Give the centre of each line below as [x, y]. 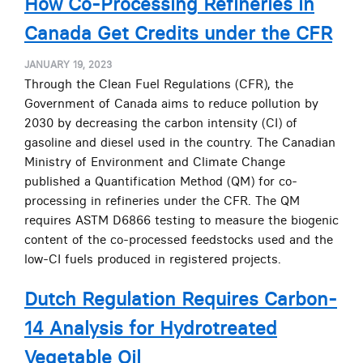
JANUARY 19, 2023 [68, 64]
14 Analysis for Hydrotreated [151, 328]
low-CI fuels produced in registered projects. [153, 258]
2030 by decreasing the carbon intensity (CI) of [161, 122]
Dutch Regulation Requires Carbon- [181, 299]
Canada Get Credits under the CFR [178, 34]
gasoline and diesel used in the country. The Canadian [180, 142]
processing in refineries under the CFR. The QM [162, 200]
